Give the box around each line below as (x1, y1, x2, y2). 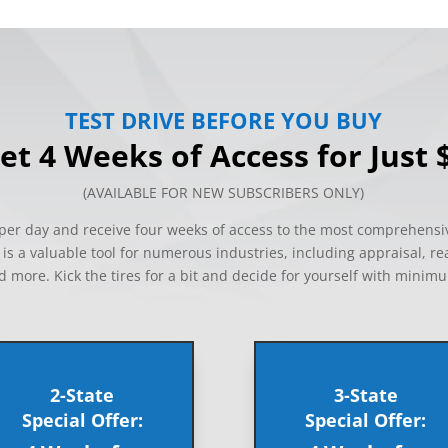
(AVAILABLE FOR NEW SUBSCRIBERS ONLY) (83, 182, 365, 202)
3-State (333, 382, 398, 407)
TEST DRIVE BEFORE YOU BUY (65, 104, 383, 135)
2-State (50, 382, 115, 407)
